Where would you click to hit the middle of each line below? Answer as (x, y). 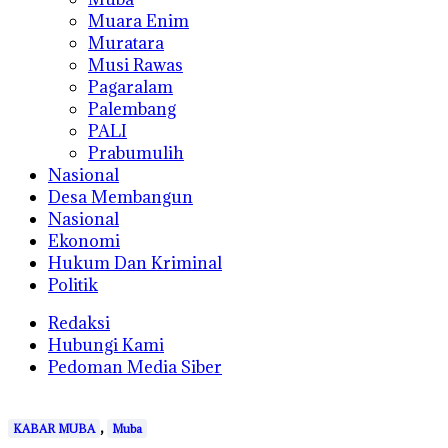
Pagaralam (130, 87)
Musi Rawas (135, 65)
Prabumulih (136, 153)
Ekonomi (84, 241)
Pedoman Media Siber (135, 367)
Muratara (126, 43)
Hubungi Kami (106, 345)
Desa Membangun (120, 197)
